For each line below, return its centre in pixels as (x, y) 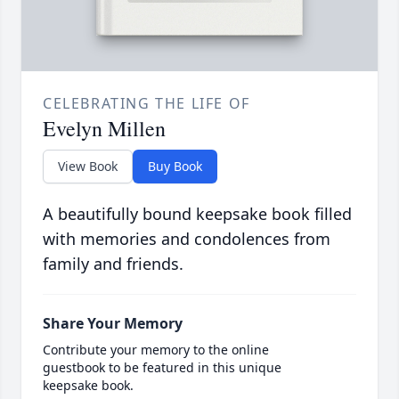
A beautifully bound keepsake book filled (197, 214)
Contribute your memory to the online (156, 350)
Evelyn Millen (104, 129)
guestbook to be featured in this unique (162, 368)
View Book (88, 167)
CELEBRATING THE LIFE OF (147, 104)
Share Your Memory (113, 324)
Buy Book (175, 167)
